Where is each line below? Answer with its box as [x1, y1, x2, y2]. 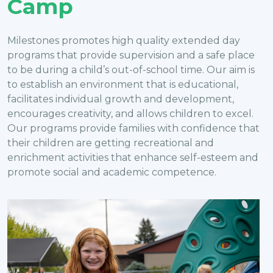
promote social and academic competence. [7, 166, 216, 178]
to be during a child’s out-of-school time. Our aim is [7, 63, 255, 76]
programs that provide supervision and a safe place [7, 49, 255, 61]
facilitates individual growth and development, [7, 93, 234, 105]
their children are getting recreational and [7, 136, 214, 149]
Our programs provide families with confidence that [7, 122, 260, 134]
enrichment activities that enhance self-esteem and [7, 151, 258, 163]
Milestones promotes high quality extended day [7, 34, 240, 46]
